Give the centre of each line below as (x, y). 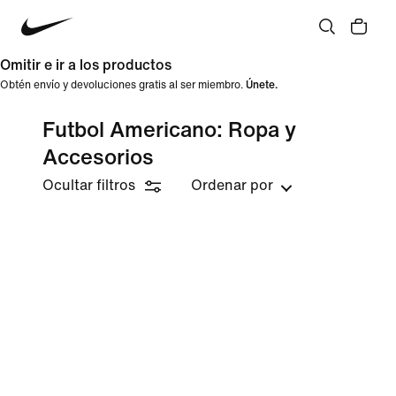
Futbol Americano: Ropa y (169, 130)
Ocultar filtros (89, 185)
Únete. (262, 85)
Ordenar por (232, 185)
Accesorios (98, 158)
